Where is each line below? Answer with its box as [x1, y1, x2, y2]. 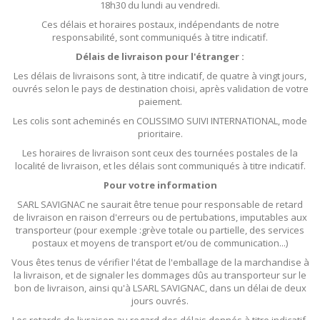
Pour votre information [103, 179, 217, 192]
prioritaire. [137, 127, 183, 141]
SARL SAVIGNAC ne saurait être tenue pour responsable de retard [17, 198, 303, 211]
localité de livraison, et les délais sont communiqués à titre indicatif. [14, 159, 306, 173]
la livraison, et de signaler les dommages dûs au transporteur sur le [14, 269, 306, 282]
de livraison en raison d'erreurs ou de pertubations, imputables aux [13, 211, 307, 224]
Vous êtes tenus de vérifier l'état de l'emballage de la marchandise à [11, 256, 309, 269]
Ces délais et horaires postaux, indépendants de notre [41, 18, 279, 31]
